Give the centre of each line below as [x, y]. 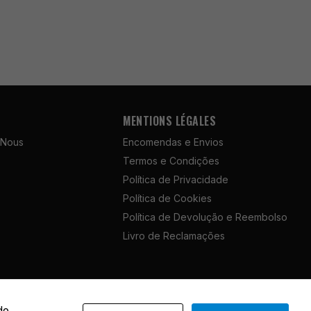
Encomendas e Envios [174, 142]
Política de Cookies [168, 198]
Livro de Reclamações [174, 235]
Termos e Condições [171, 160]
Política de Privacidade [176, 179]
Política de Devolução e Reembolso [205, 217]
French [239, 303]
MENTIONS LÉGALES [170, 120]
